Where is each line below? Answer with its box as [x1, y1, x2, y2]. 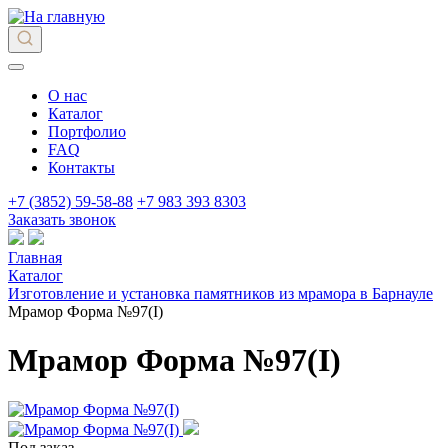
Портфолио [48, 123, 126, 140]
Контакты [48, 159, 115, 176]
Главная [8, 249, 62, 266]
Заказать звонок [8, 211, 116, 228]
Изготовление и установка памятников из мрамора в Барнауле [8, 285, 433, 302]
